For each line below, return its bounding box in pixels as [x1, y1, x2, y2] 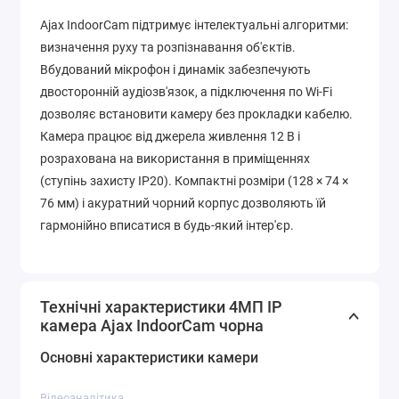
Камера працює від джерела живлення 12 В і [40, 129, 300, 144]
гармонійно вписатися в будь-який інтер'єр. [40, 218, 294, 233]
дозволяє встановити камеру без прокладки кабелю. [40, 107, 353, 122]
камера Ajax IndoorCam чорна [40, 315, 264, 335]
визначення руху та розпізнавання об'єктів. [40, 40, 296, 55]
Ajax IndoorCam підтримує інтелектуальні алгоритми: [40, 18, 348, 33]
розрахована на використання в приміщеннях [40, 151, 310, 167]
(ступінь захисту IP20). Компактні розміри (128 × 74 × [40, 174, 348, 189]
